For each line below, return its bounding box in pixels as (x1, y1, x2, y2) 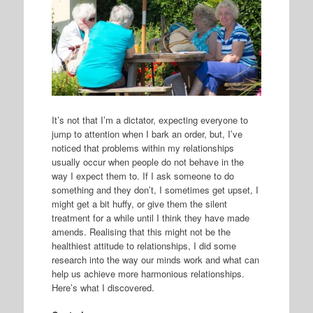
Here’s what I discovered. (51, 280, 154, 294)
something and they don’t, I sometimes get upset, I (51, 182, 259, 196)
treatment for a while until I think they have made (51, 210, 249, 224)
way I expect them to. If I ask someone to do (51, 168, 234, 182)
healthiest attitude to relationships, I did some (51, 238, 236, 252)
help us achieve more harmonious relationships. (51, 266, 245, 280)
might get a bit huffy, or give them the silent (51, 196, 227, 210)
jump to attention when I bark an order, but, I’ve (51, 126, 242, 140)
